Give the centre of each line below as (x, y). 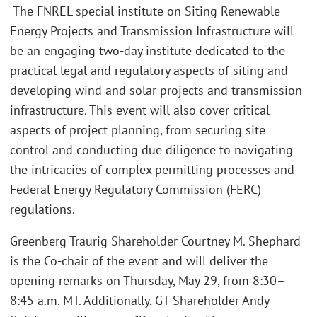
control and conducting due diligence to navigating (151, 149)
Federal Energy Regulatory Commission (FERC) (136, 189)
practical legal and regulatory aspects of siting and (149, 70)
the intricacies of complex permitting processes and (152, 169)
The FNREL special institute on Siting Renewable (145, 11)
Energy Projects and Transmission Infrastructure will (152, 30)
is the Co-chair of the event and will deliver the (139, 261)
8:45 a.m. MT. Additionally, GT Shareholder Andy (139, 301)
